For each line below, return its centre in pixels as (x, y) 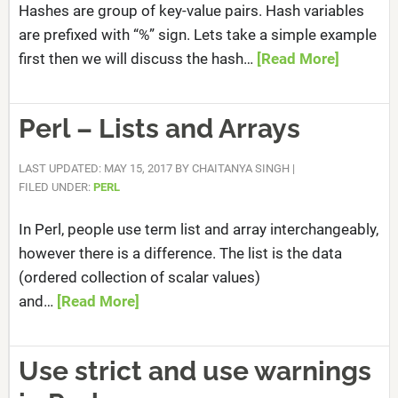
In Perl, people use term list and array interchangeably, (198, 229)
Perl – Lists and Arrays (159, 128)
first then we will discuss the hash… (137, 59)
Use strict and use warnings (195, 371)
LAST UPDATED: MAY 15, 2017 (95, 168)
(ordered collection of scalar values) (139, 277)
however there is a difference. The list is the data (180, 253)
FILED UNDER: (56, 187)
